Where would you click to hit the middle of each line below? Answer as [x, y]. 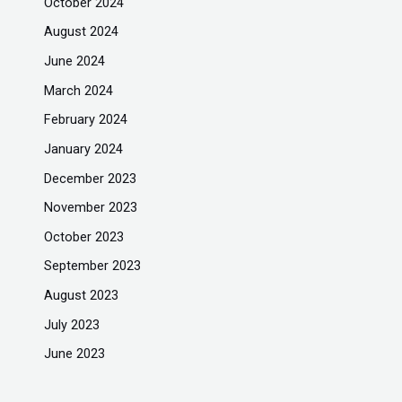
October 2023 [84, 236]
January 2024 [84, 149]
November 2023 [91, 208]
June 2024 [75, 61]
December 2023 [91, 178]
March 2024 [79, 90]
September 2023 [93, 266]
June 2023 [75, 354]
